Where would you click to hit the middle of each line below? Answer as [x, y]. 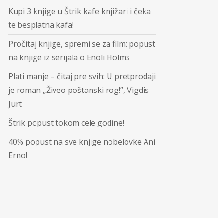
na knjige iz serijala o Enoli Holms [69, 57]
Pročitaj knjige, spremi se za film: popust [82, 44]
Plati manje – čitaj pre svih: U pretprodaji [82, 76]
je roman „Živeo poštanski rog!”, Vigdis [79, 90]
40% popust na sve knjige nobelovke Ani [82, 141]
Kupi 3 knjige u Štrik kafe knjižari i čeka [80, 11]
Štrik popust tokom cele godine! [66, 122]
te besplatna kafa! [41, 25]
